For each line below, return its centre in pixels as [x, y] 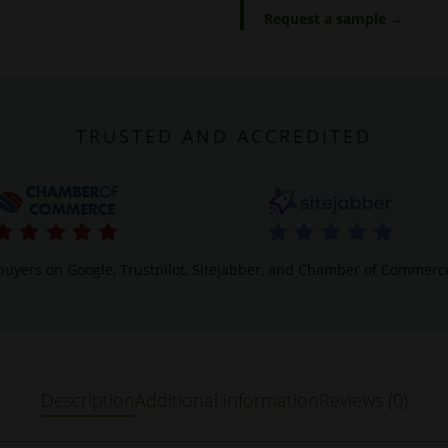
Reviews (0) [363, 399]
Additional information [226, 399]
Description [87, 399]
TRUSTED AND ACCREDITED [224, 135]
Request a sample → [334, 18]
